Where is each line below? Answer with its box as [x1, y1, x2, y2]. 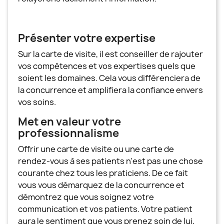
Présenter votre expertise [18, 30, 155, 45]
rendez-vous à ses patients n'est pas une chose [18, 155, 203, 166]
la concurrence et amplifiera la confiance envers [18, 84, 203, 95]
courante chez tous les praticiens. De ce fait [18, 167, 188, 178]
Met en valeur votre [18, 114, 121, 129]
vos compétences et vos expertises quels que [18, 60, 195, 71]
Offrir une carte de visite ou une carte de [18, 143, 174, 154]
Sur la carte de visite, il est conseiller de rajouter [18, 48, 203, 59]
